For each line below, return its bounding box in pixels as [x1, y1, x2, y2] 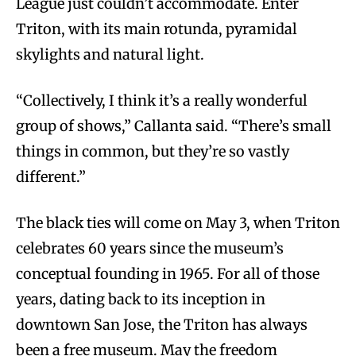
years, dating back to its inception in [16, 289, 265, 308]
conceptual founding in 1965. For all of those [16, 264, 319, 283]
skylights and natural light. [16, 44, 204, 64]
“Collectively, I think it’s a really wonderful [16, 91, 308, 110]
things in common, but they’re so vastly [16, 141, 289, 161]
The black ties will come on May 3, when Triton [16, 213, 340, 232]
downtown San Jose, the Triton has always [16, 315, 308, 334]
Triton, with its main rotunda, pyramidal [16, 19, 297, 38]
